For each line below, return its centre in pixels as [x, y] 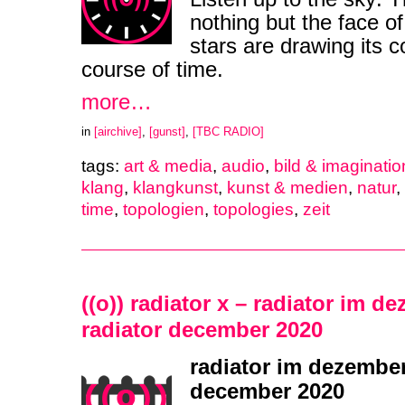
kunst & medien [287, 187]
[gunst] [167, 132]
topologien [164, 209]
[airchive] [118, 132]
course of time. [152, 70]
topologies [254, 209]
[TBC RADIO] [228, 132]
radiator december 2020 [202, 330]
